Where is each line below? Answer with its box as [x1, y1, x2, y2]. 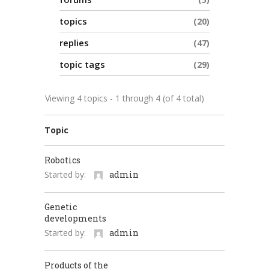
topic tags [59, 58, 105, 70]
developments [44, 213, 106, 224]
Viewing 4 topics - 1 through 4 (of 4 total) [45, 92, 204, 104]
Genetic [44, 201, 77, 213]
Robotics [44, 154, 80, 166]
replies [59, 37, 89, 49]
